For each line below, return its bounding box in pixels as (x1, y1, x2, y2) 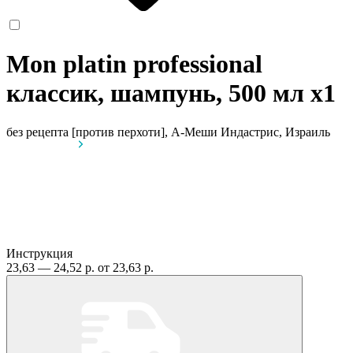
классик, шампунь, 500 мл (6, 79, 310, 108)
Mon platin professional (6, 50, 262, 79)
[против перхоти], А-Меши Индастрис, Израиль (72, 124, 330, 139)
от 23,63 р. (98, 260, 154, 274)
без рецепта (6, 124, 69, 139)
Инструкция (6, 246, 72, 260)
